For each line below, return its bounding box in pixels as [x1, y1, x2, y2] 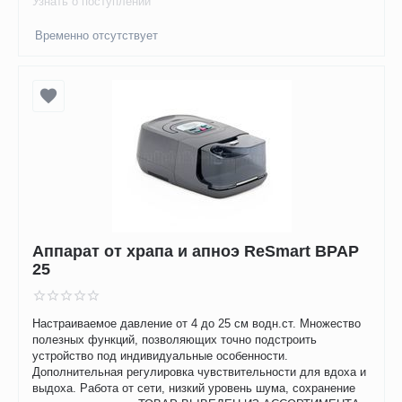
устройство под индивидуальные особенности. [32, 349, 289, 363]
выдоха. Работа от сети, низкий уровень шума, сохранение [32, 381, 356, 396]
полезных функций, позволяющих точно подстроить [32, 333, 318, 347]
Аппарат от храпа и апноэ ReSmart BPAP [32, 241, 360, 260]
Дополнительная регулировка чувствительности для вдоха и [32, 365, 367, 380]
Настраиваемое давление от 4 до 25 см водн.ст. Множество [32, 317, 362, 331]
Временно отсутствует [35, 29, 159, 43]
